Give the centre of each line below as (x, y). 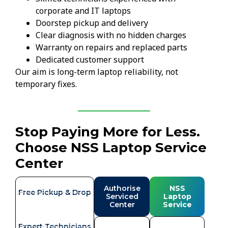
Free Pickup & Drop (55, 192)
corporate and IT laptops (83, 11)
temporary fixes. (46, 84)
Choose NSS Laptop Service (111, 147)
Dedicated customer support (90, 60)
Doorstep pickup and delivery (92, 23)
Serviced (122, 196)
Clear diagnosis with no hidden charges (111, 35)
